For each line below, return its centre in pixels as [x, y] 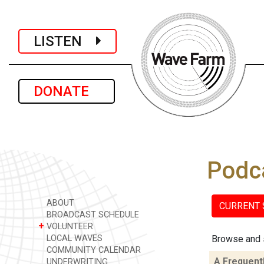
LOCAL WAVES [73, 238]
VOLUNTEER [69, 227]
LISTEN [65, 41]
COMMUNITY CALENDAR [93, 250]
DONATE [67, 91]
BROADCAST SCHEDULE [92, 215]
